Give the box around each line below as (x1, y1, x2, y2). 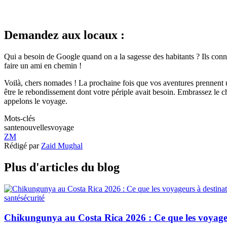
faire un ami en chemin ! (4, 61, 82, 70)
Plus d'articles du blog (4, 161, 120, 174)
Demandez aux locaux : (4, 28, 125, 42)
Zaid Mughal (41, 141, 83, 150)
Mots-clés (4, 114, 35, 123)
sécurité (20, 193, 45, 202)
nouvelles (20, 123, 51, 132)
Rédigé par (4, 141, 39, 150)
